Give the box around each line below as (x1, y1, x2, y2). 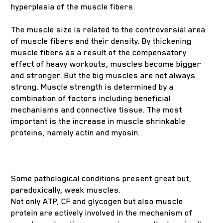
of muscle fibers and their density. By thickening (11, 36, 192, 46)
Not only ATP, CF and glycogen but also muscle (11, 197, 184, 206)
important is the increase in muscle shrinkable (11, 116, 186, 126)
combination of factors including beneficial (11, 94, 171, 103)
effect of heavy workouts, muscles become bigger (11, 59, 202, 69)
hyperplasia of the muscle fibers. (11, 2, 136, 11)
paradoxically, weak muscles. (11, 185, 121, 195)
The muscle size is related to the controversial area (11, 25, 206, 34)
